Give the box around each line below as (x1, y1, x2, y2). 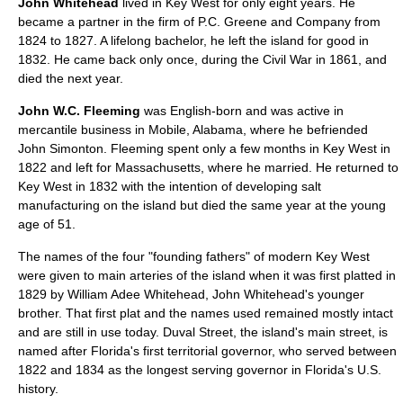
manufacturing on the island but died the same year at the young (18, 198, 386, 212)
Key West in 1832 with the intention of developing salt (18, 179, 321, 193)
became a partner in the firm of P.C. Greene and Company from (18, 14, 381, 29)
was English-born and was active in (140, 103, 344, 118)
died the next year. (18, 71, 123, 85)
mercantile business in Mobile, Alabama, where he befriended (18, 122, 368, 137)
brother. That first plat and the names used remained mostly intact (18, 306, 393, 320)
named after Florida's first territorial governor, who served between (18, 344, 397, 358)
